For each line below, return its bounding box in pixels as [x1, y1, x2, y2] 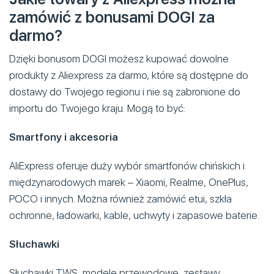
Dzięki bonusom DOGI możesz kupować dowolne [9, 52, 229, 65]
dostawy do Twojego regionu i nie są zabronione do [9, 85, 240, 98]
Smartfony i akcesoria [9, 130, 118, 143]
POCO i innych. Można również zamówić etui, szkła [9, 192, 232, 205]
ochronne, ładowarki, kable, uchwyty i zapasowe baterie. [9, 209, 259, 221]
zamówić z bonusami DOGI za [9, 7, 215, 26]
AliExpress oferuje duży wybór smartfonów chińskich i [9, 159, 245, 172]
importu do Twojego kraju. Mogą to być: [9, 102, 185, 114]
